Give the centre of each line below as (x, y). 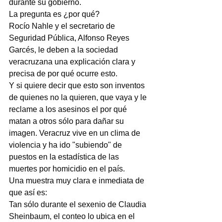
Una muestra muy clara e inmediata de (78, 181)
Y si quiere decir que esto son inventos (78, 86)
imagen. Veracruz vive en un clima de (76, 133)
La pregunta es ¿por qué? (54, 14)
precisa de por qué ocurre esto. (63, 74)
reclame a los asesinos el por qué (69, 110)
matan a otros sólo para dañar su (67, 121)
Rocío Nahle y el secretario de (63, 26)
